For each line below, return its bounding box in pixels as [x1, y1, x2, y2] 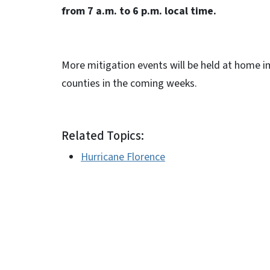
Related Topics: [61, 127, 144, 145]
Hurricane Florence [81, 149, 165, 165]
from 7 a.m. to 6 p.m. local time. [61, 4, 216, 19]
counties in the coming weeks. [61, 76, 197, 91]
